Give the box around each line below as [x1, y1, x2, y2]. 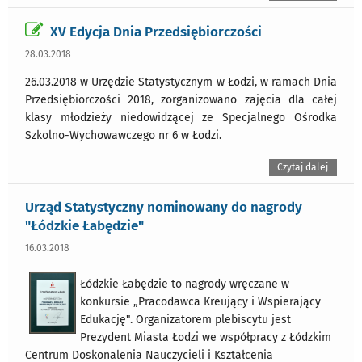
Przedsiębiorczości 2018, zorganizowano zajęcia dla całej [25, 93, 337, 107]
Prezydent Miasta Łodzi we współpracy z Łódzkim [79, 330, 331, 345]
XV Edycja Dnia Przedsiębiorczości [50, 23, 262, 40]
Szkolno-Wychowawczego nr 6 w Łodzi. [25, 128, 221, 143]
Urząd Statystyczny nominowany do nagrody [25, 199, 302, 216]
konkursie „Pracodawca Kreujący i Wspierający [79, 295, 321, 309]
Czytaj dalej [277, 162, 329, 174]
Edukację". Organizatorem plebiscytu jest [79, 313, 291, 327]
